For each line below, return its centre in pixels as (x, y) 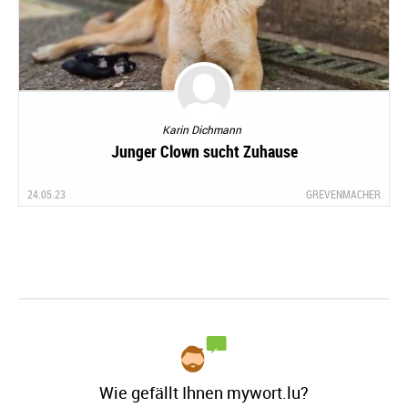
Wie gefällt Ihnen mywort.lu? (204, 393)
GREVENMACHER (343, 194)
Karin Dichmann (202, 130)
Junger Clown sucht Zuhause (204, 152)
